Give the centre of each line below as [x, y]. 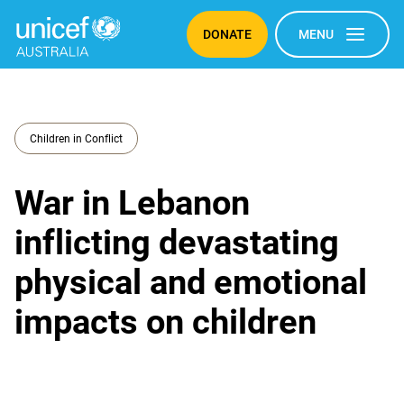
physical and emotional [191, 282]
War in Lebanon [132, 203]
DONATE [227, 34]
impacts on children [165, 322]
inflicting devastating [177, 243]
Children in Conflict [76, 138]
